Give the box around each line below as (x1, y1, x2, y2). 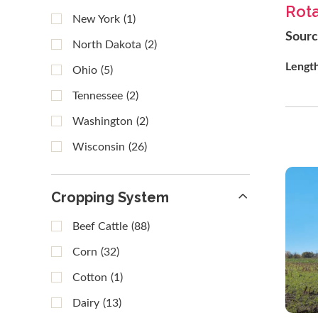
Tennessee (72, 90, 123, 102)
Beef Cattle (72, 221, 128, 232)
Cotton (72, 272, 107, 283)
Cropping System (51, 189, 169, 206)
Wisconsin (72, 141, 125, 153)
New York (72, 13, 120, 25)
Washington (72, 116, 133, 127)
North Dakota (72, 39, 141, 50)
